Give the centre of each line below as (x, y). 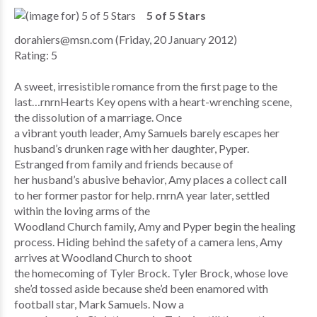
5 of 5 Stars (176, 15)
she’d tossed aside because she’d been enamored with (141, 288)
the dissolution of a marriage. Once (98, 117)
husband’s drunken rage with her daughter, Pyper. (132, 148)
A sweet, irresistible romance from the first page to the (146, 86)
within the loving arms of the (82, 210)
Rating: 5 (36, 54)
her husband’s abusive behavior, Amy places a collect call (150, 179)
